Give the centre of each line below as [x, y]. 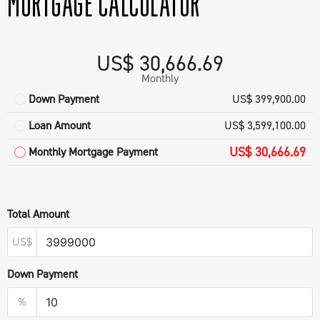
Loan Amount [60, 126]
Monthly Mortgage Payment [93, 152]
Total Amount [38, 214]
